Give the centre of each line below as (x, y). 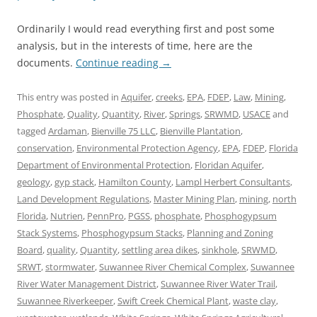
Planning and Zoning (230, 232)
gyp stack (74, 181)
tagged (33, 131)
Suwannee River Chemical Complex (173, 266)
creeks (169, 97)
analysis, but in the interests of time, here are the (135, 45)
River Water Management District (87, 283)
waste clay (254, 300)
